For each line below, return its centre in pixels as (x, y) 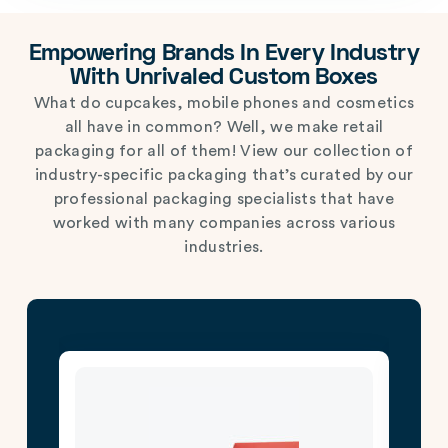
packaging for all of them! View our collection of (224, 151)
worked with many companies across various (224, 223)
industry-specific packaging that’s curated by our (224, 175)
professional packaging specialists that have (224, 199)
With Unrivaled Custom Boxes (224, 79)
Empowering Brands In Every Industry (224, 55)
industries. (224, 247)
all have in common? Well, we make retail (224, 127)
